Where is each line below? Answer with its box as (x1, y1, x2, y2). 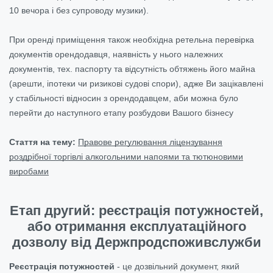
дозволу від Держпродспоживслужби (12, 234, 261, 250)
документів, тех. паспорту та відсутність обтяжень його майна (9, 63, 255, 74)
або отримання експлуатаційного (27, 218, 246, 234)
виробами (9, 166, 49, 176)
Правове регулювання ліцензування (78, 136, 222, 147)
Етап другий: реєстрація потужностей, (10, 202, 263, 218)
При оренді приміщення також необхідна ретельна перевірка (9, 34, 254, 44)
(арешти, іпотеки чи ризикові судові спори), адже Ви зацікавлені (9, 78, 263, 88)
